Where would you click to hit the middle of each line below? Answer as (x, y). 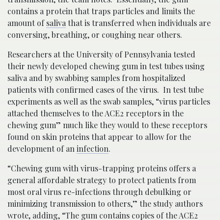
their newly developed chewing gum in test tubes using (106, 66)
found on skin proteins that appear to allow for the (99, 137)
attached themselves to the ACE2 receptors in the (96, 113)
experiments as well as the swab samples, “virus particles (109, 101)
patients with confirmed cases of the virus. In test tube (106, 90)
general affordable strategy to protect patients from (102, 180)
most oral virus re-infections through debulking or (99, 192)
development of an (42, 149)
